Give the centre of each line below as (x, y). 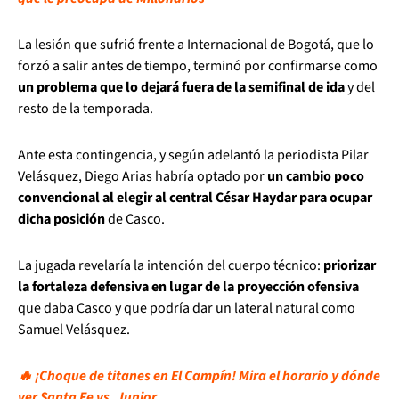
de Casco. (135, 220)
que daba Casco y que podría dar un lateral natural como (187, 309)
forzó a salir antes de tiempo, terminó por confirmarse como (198, 66)
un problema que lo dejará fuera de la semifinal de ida (181, 88)
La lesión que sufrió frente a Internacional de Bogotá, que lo (196, 45)
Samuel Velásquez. (74, 330)
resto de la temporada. (85, 109)
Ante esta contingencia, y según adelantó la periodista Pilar (193, 155)
